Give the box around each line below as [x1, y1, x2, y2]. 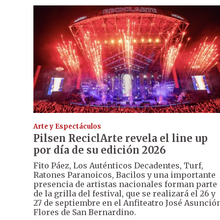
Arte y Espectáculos [33, 122, 101, 131]
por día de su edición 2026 [33, 143, 166, 156]
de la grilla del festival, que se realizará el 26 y [33, 188, 216, 198]
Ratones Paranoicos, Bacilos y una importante [33, 169, 216, 180]
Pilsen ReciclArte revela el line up [33, 132, 208, 144]
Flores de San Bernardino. [33, 207, 136, 217]
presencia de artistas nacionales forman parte [33, 179, 217, 189]
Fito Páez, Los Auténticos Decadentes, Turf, [33, 160, 203, 170]
